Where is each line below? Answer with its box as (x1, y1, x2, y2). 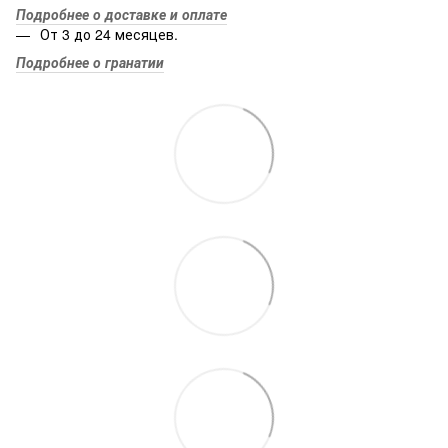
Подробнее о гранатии (16, 52, 164, 73)
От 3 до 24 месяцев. (40, 23, 178, 44)
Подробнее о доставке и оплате (16, 3, 227, 24)
